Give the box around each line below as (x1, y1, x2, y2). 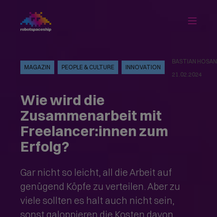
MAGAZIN (24, 63, 51, 71)
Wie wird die (20, 91, 105, 108)
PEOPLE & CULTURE (62, 63, 115, 71)
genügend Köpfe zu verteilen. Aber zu (20, 181, 181, 192)
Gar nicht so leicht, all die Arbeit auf (20, 167, 172, 178)
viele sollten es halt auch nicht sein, (20, 195, 175, 206)
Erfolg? (20, 138, 72, 155)
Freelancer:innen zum (20, 122, 169, 139)
